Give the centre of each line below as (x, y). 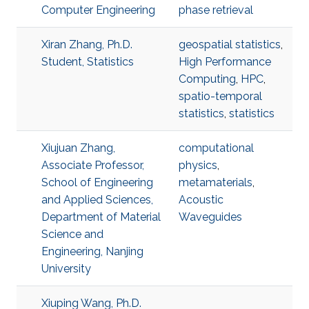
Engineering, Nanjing (92, 251)
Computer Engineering (98, 10)
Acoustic (201, 200)
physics (198, 165)
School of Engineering (97, 182)
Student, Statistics (88, 62)
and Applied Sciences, (97, 200)
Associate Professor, (93, 165)
